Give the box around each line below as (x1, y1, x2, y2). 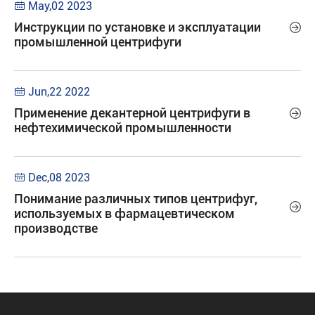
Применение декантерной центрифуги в (14, 105, 250, 120)
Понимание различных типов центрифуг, (14, 191, 257, 206)
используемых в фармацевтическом (14, 206, 235, 221)
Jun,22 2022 (28, 85, 90, 98)
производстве (14, 221, 98, 236)
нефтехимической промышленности (14, 120, 231, 135)
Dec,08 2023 (28, 171, 90, 184)
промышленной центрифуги (14, 34, 181, 49)
